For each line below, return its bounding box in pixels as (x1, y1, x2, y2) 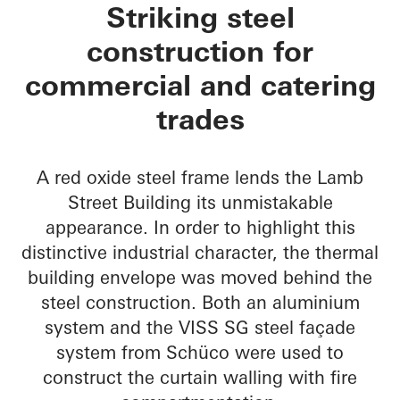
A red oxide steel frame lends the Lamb (37, 166, 363, 189)
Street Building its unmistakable (67, 191, 333, 214)
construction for (87, 34, 313, 70)
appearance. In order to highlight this (45, 216, 355, 239)
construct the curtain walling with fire (43, 366, 357, 389)
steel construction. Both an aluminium (40, 291, 360, 314)
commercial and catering (24, 68, 376, 104)
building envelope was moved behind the (28, 266, 372, 289)
